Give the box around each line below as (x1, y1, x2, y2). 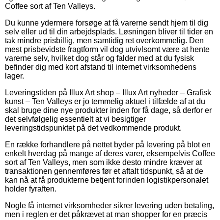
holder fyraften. (5, 184, 56, 193)
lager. (5, 71, 24, 80)
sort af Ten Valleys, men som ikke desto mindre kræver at (5, 158, 202, 166)
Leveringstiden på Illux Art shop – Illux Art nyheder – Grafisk (5, 88, 211, 97)
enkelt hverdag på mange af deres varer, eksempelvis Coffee (5, 149, 215, 158)
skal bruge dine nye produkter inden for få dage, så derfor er (5, 106, 212, 114)
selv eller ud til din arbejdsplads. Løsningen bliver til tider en (5, 27, 213, 36)
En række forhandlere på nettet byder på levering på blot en (5, 140, 211, 149)
